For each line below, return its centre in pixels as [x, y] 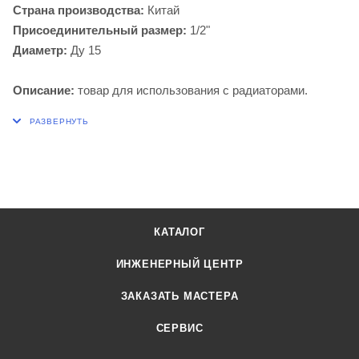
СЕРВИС [179, 329]
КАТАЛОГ [179, 232]
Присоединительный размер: [100, 30]
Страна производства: [79, 10]
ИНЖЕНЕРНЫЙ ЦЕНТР [179, 264]
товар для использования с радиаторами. [191, 91]
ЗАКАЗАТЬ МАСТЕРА [179, 296]
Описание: [44, 91]
